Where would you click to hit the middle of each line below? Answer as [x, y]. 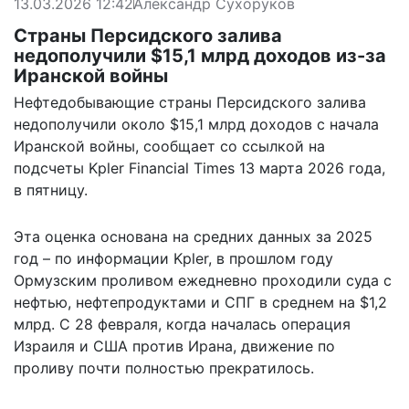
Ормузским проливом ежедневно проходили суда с [203, 280]
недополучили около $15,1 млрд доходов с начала [196, 124]
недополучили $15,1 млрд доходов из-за [200, 55]
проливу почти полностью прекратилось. [164, 367]
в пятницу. [51, 189]
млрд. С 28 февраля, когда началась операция [182, 324]
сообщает [179, 146]
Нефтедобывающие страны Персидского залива [190, 102]
